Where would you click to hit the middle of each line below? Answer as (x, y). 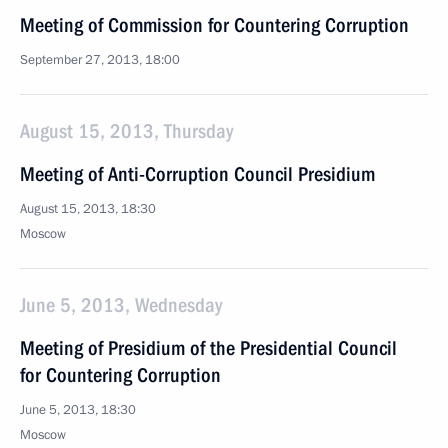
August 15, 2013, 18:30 (88, 209)
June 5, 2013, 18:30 (78, 410)
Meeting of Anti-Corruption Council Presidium (197, 174)
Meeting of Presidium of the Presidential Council (208, 348)
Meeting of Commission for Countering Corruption (214, 25)
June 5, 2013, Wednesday (121, 305)
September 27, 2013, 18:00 (100, 60)
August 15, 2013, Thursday (126, 131)
